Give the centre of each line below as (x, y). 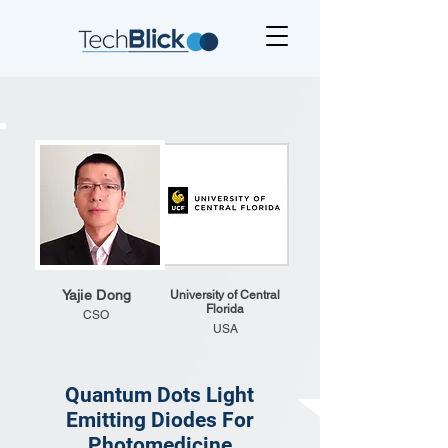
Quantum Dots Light (159, 395)
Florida (225, 309)
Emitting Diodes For (159, 420)
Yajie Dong (96, 295)
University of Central (225, 295)
